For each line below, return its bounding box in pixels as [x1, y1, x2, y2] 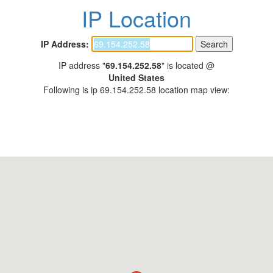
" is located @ [161, 59, 214, 71]
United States [108, 71, 165, 83]
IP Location [82, 2, 191, 34]
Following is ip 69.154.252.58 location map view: [43, 83, 230, 96]
